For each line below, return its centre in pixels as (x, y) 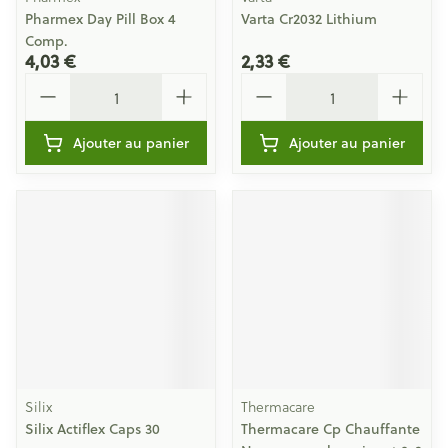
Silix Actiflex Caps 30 (92, 429)
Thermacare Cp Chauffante (330, 429)
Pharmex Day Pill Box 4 (100, 19)
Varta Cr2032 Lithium (309, 19)
